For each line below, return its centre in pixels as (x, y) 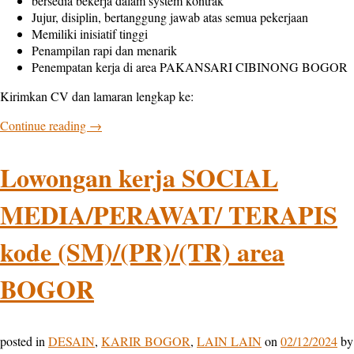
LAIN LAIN (229, 341)
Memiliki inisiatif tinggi (90, 33)
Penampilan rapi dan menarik (104, 50)
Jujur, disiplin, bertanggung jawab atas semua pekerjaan (170, 17)
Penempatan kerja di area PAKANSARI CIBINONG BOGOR (190, 66)
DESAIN (72, 341)
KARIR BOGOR (146, 341)
